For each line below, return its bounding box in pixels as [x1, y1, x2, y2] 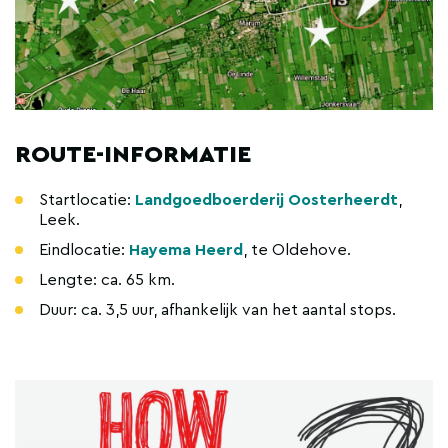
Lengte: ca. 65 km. [39, 272, 175, 288]
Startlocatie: [39, 192, 135, 208]
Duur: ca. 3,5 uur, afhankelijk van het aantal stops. [39, 302, 396, 318]
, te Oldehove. [243, 242, 351, 258]
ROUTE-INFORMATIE [15, 143, 251, 167]
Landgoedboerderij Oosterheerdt [135, 192, 398, 208]
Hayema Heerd [129, 242, 243, 258]
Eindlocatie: [39, 242, 129, 258]
